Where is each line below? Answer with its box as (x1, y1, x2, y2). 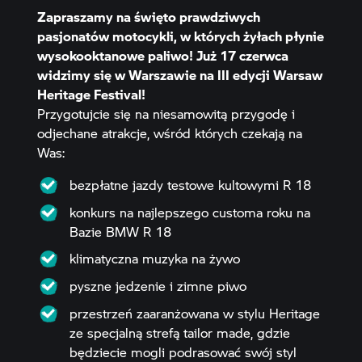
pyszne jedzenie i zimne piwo (69, 276, 246, 294)
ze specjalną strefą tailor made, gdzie (69, 323, 290, 341)
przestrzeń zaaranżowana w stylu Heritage (69, 304, 320, 322)
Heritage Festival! (36, 86, 145, 103)
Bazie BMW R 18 (69, 222, 171, 240)
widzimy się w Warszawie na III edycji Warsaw (36, 66, 322, 84)
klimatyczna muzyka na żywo (69, 250, 240, 267)
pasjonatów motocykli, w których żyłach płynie (36, 27, 324, 45)
